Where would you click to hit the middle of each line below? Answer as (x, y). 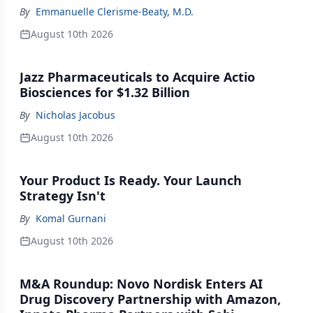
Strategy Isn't (63, 196)
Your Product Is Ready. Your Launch (131, 180)
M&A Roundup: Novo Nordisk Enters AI (141, 284)
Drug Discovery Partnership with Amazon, (150, 299)
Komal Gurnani (71, 218)
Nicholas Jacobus (75, 115)
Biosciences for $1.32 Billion (105, 92)
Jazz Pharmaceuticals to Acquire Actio (137, 77)
